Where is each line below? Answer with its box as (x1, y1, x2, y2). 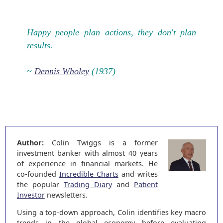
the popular (16, 179, 64, 189)
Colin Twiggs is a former (43, 137, 158, 147)
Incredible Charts (59, 169, 118, 179)
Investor (16, 190, 45, 200)
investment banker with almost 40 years (16, 148, 158, 158)
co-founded (16, 169, 59, 179)
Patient (133, 179, 158, 189)
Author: (16, 137, 44, 147)
